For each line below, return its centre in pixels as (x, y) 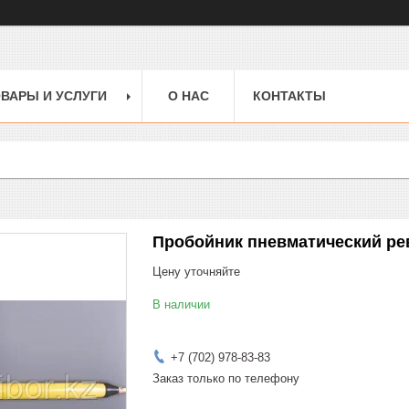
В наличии (181, 304)
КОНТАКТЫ (289, 95)
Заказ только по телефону (226, 378)
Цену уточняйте (196, 271)
